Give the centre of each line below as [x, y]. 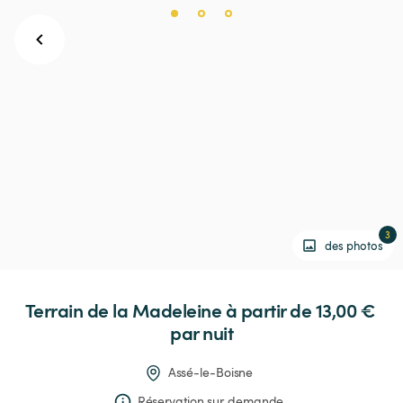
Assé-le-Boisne [210, 372]
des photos [354, 245]
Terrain [54, 310]
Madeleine [176, 310]
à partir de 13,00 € [300, 310]
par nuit [201, 333]
